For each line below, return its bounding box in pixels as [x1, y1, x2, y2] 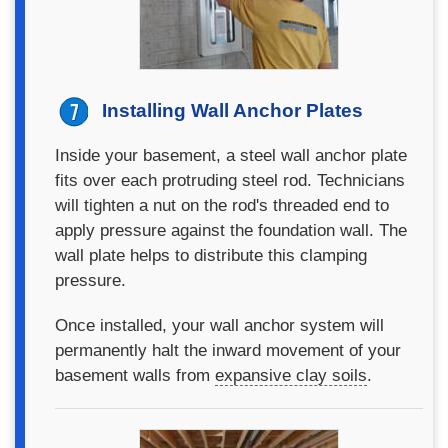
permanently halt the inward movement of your [55, 340, 401, 360]
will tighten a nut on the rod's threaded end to [55, 195, 389, 215]
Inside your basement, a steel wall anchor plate [55, 145, 407, 165]
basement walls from [55, 365, 215, 385]
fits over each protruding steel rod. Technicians [55, 170, 405, 190]
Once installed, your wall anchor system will [55, 315, 384, 335]
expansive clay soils [215, 365, 367, 385]
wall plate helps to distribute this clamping [55, 245, 367, 265]
